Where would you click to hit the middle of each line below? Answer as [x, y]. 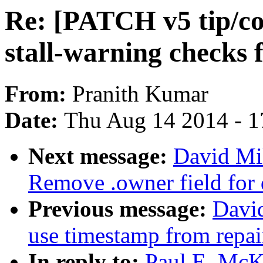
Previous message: [120, 209]
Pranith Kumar [140, 94]
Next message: [101, 156]
